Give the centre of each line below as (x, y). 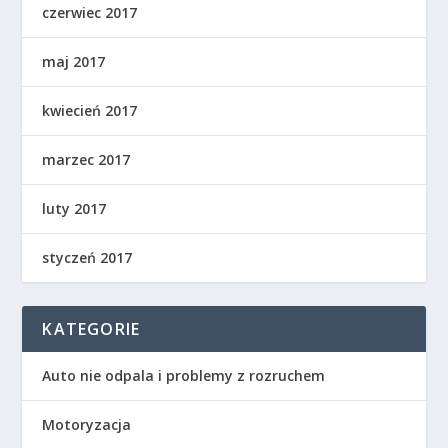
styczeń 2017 (87, 257)
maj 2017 (74, 61)
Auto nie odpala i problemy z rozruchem (184, 375)
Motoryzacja (87, 424)
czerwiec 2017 (90, 12)
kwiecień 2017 (90, 110)
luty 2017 (74, 208)
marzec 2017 (86, 159)
